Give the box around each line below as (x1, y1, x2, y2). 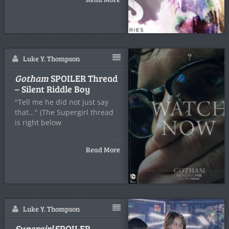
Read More (86, 145, 121, 154)
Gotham (14, 72, 49, 84)
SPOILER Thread (48, 72, 118, 84)
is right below (14, 118, 61, 127)
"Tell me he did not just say (14, 97, 108, 107)
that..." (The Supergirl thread (14, 107, 113, 117)
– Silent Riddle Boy (14, 83, 90, 95)
